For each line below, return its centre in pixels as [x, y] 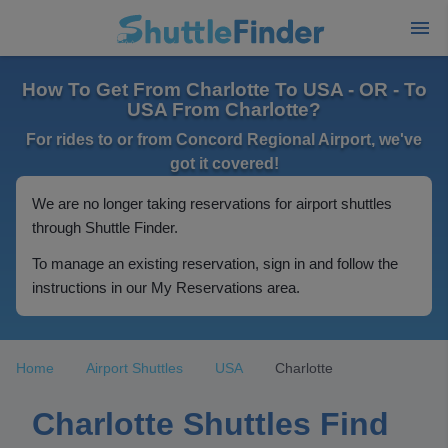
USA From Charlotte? [224, 109]
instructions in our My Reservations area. [166, 287]
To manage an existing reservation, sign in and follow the [215, 263]
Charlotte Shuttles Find [210, 424]
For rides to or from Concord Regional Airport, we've [224, 139]
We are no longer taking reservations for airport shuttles [212, 203]
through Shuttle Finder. [105, 227]
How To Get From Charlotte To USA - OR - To [224, 89]
